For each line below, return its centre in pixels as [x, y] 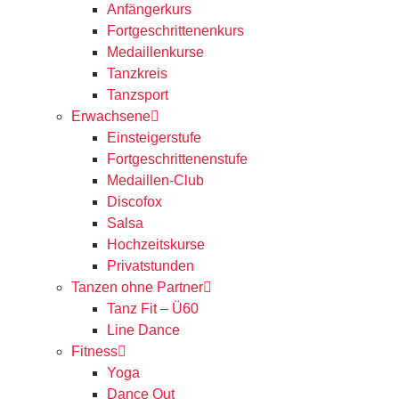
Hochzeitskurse [156, 244]
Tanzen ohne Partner [137, 287]
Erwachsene [111, 116]
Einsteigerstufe [154, 138]
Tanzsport [138, 95]
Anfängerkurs [149, 9]
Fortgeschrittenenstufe [177, 159]
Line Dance [143, 330]
